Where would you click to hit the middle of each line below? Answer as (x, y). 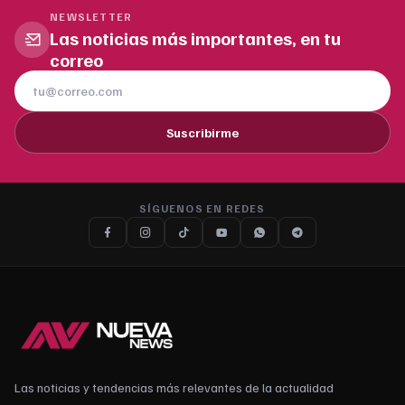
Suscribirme (202, 133)
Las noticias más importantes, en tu (196, 38)
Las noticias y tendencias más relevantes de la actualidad (174, 388)
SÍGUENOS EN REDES (202, 209)
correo (77, 60)
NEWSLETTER (91, 17)
